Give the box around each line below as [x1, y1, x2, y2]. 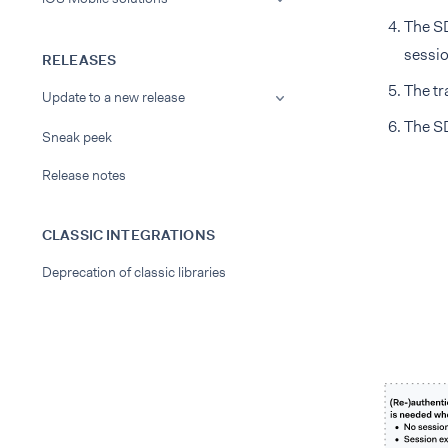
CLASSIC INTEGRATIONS [42, 226, 215, 244]
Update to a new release [42, 88, 185, 106]
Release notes [42, 166, 126, 184]
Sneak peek [42, 128, 112, 146]
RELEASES [42, 51, 117, 69]
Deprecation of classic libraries [42, 263, 226, 281]
